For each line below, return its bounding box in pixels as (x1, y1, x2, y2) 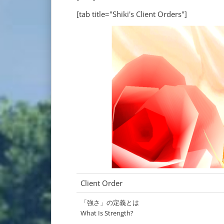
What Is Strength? (80, 208, 133, 218)
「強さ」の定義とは (80, 198, 139, 207)
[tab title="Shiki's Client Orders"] (76, 9, 187, 19)
